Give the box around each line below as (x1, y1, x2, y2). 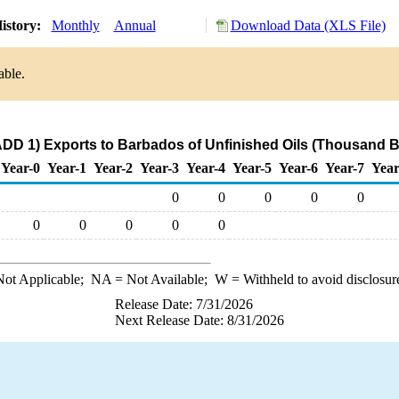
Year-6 (279, 160, 318, 175)
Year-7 (325, 160, 364, 175)
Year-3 (140, 160, 179, 175)
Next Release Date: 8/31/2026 (115, 313, 284, 328)
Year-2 (94, 160, 133, 175)
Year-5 (232, 160, 272, 175)
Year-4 (186, 160, 225, 175)
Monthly (51, 18, 100, 33)
